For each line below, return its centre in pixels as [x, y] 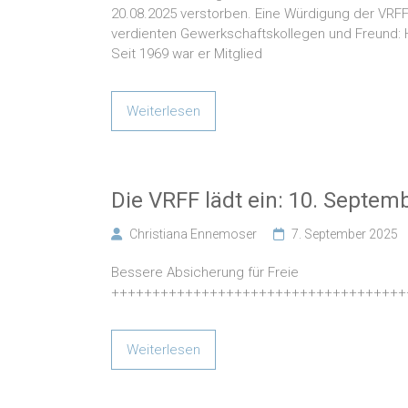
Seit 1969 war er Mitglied [187, 54]
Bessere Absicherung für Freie [205, 273]
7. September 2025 [345, 235]
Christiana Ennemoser [193, 235]
